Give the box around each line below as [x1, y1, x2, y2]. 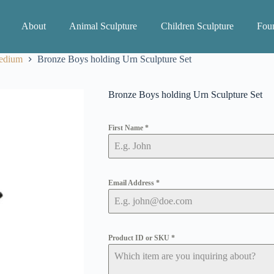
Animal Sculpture [69, 21, 138, 32]
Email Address [108, 179, 156, 188]
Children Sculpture [160, 21, 234, 32]
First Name [108, 124, 145, 133]
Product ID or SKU [108, 234, 171, 243]
